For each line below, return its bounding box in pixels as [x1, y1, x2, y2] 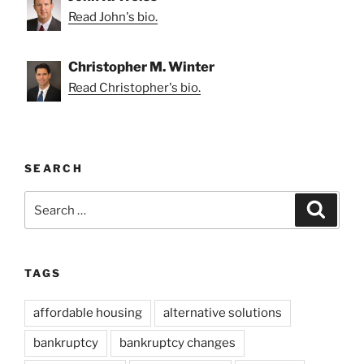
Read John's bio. [68, 9, 158, 24]
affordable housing [33, 305, 142, 320]
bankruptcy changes [119, 335, 236, 350]
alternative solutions [163, 305, 282, 320]
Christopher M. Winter [68, 58, 214, 75]
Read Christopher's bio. [68, 80, 201, 95]
